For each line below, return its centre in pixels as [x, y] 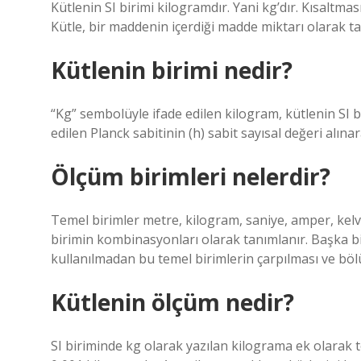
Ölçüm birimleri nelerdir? [191, 176]
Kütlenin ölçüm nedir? [172, 302]
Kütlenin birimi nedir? [172, 70]
